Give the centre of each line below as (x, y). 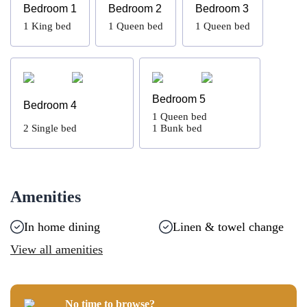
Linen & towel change (228, 227)
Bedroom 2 (135, 9)
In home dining (62, 227)
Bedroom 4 (50, 105)
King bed (51, 26)
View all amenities (57, 249)
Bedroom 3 (222, 9)
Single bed (54, 128)
